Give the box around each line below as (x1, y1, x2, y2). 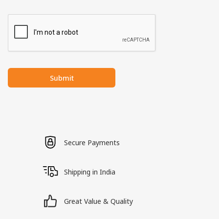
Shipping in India (64, 167, 116, 176)
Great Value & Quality (64, 196, 133, 206)
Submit (49, 73, 74, 83)
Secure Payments (64, 137, 120, 147)
